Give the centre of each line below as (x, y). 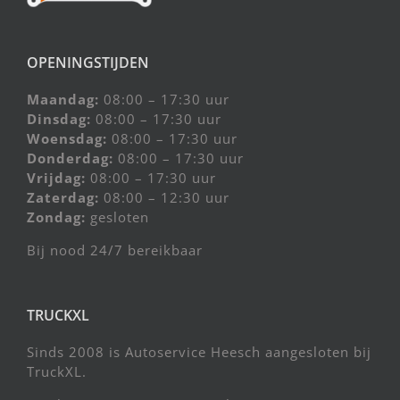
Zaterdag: (63, 198)
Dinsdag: (59, 119)
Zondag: (56, 217)
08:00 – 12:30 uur (164, 198)
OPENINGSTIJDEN (88, 63)
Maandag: (63, 100)
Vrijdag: (56, 178)
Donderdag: (70, 158)
